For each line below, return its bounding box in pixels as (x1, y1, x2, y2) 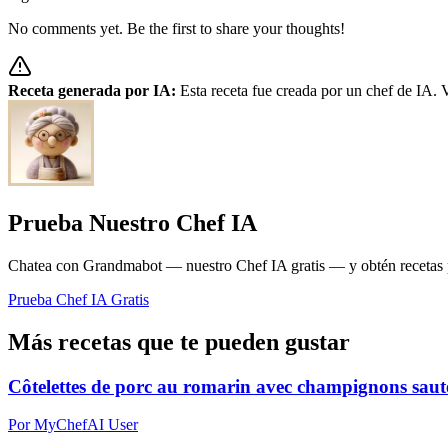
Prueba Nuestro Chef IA (8, 209, 257, 236)
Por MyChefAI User (8, 416, 138, 434)
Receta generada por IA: (8, 81, 176, 99)
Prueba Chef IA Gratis (8, 290, 149, 308)
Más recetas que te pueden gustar (8, 328, 350, 355)
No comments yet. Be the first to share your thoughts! (8, 19, 345, 37)
